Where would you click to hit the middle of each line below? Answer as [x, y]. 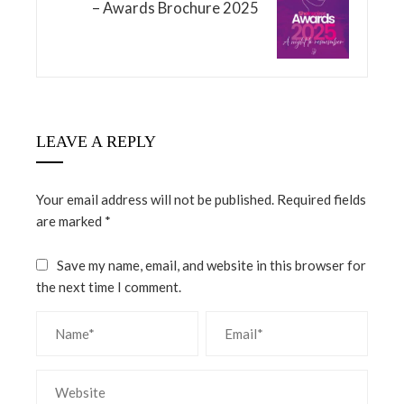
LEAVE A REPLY [96, 141]
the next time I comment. [109, 286]
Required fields [321, 199]
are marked [70, 220]
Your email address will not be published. [155, 199]
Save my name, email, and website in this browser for [211, 265]
